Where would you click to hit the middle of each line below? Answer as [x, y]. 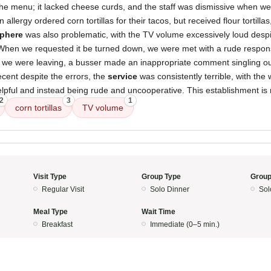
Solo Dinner [170, 189]
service [122, 76]
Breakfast [57, 224]
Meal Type [50, 212]
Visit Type [50, 177]
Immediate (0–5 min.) [185, 224]
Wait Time [158, 212]
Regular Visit [63, 189]
